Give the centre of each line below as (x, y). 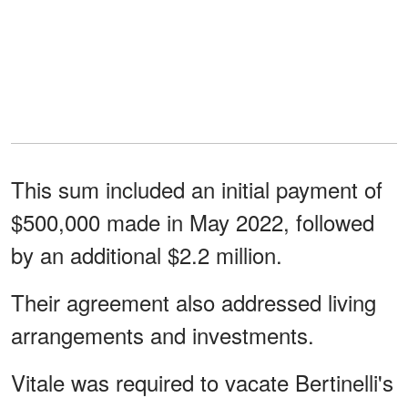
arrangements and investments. (163, 334)
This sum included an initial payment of (197, 189)
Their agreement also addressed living (194, 301)
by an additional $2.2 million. (147, 254)
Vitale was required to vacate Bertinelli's (202, 382)
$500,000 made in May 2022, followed (193, 221)
